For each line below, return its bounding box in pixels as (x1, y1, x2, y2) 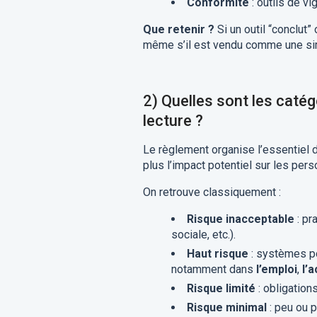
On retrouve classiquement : (142, 185, 281, 199)
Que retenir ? (142, 23, 214, 36)
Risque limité (186, 282, 255, 295)
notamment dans (171, 263, 256, 276)
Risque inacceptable (186, 212, 294, 226)
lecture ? (142, 112, 203, 129)
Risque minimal (186, 301, 267, 314)
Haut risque (186, 247, 248, 260)
